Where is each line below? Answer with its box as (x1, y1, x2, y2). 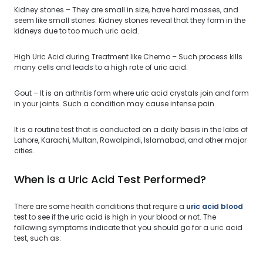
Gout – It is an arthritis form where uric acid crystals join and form (14, 88, 249, 98)
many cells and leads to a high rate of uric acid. (14, 62, 188, 72)
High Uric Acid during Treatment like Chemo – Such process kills (14, 52, 242, 62)
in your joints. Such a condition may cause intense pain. (14, 99, 216, 109)
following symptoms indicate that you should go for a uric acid (14, 222, 242, 232)
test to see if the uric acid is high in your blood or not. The (14, 212, 216, 222)
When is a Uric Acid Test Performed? (14, 172, 206, 187)
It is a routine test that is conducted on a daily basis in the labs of (14, 124, 248, 134)
